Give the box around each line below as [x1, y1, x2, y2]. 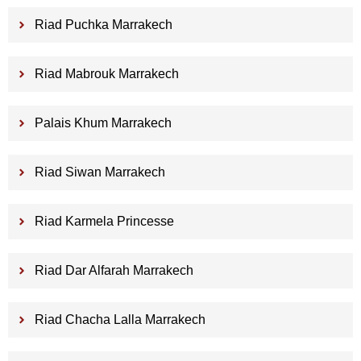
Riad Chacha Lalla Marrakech [34, 312, 205, 326]
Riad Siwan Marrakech [34, 164, 165, 179]
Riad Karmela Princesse [34, 214, 174, 228]
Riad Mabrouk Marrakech [34, 66, 179, 81]
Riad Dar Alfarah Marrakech [34, 263, 193, 277]
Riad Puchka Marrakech [34, 17, 172, 31]
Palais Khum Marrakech [34, 115, 172, 130]
